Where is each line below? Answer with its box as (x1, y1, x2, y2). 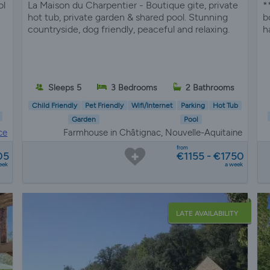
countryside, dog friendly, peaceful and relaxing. (28, 24, 230, 36)
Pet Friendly (85, 101, 124, 110)
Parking (180, 101, 205, 110)
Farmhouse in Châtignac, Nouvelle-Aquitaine (63, 127, 242, 139)
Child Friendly (31, 101, 77, 110)
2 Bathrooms (185, 83, 234, 93)
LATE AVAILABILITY (175, 209, 238, 218)
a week (224, 160, 243, 169)
